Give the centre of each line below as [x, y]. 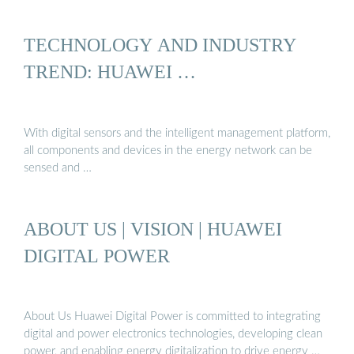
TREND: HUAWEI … [110, 72]
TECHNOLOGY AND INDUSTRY [160, 45]
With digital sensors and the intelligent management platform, [177, 133]
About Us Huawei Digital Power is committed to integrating [172, 317]
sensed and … [58, 168]
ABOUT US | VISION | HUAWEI [153, 228]
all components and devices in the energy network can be [168, 150]
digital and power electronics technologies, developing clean [173, 334]
